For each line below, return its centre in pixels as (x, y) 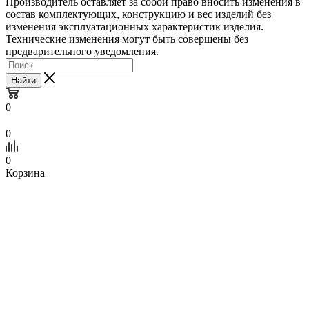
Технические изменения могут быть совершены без (127, 39)
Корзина (25, 172)
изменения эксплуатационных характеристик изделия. (134, 26)
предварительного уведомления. (82, 51)
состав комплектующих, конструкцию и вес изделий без (138, 14)
